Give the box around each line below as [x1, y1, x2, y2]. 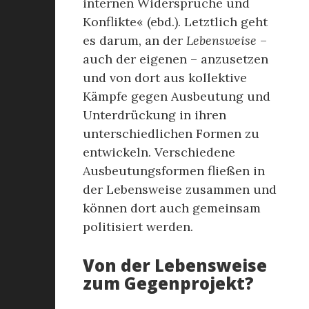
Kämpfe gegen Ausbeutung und [83, 88, 270, 104]
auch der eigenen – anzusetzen [83, 51, 268, 67]
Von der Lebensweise [83, 254, 267, 277]
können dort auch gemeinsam [83, 200, 261, 216]
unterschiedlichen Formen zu [83, 126, 259, 141]
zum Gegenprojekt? [83, 272, 254, 295]
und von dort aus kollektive [83, 70, 247, 86]
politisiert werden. [83, 219, 193, 235]
